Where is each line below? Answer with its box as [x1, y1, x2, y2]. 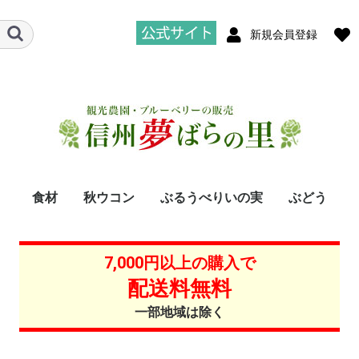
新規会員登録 [249, 27, 317, 41]
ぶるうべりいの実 [160, 190, 263, 205]
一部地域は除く [135, 305, 224, 320]
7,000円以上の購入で [103, 253, 256, 272]
